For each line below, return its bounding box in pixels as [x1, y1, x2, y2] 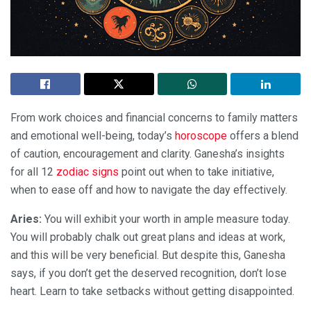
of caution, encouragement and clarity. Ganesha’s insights [10, 147, 285, 161]
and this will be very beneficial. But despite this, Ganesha [10, 249, 285, 262]
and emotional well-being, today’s [10, 129, 175, 143]
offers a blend [227, 129, 299, 143]
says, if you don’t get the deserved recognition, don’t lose [10, 267, 287, 280]
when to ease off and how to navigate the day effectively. [10, 183, 287, 197]
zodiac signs [56, 165, 119, 179]
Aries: [10, 212, 42, 226]
